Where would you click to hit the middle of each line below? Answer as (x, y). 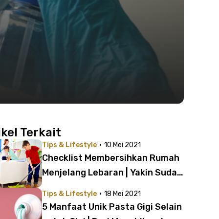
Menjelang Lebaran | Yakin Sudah (112, 173)
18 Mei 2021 (122, 194)
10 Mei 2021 (122, 145)
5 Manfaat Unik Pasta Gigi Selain (112, 207)
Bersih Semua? (75, 187)
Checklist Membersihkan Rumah (111, 158)
